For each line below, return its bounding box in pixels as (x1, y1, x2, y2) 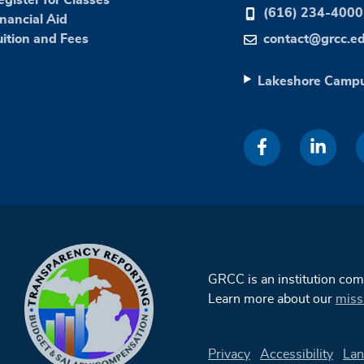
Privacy (208, 348, 250, 362)
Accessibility (260, 348, 333, 362)
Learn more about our (208, 292, 336, 306)
